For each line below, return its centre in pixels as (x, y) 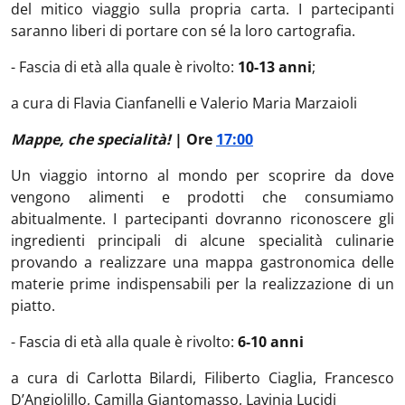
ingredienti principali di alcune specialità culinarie (202, 240)
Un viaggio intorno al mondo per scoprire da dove (202, 175)
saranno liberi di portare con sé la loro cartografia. (183, 31)
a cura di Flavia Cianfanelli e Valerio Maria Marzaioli (184, 103)
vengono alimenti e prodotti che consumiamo (202, 197)
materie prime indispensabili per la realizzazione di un (202, 284)
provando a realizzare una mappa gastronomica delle (202, 262)
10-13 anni (275, 67)
